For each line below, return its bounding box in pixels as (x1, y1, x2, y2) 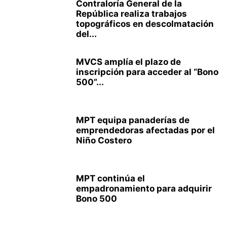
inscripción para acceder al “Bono (76, 67, 218, 77)
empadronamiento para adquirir (76, 183, 212, 194)
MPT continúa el (76, 173, 145, 183)
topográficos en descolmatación (76, 19, 214, 29)
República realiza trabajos (76, 9, 187, 19)
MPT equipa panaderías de (76, 115, 190, 125)
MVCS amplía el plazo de (76, 57, 181, 67)
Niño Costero (76, 135, 132, 145)
